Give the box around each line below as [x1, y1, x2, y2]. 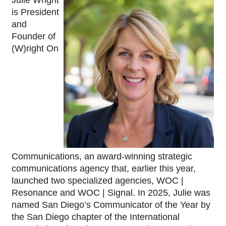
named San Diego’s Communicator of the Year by [12, 199, 210, 210]
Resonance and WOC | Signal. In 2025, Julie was [12, 187, 210, 198]
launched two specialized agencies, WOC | [12, 175, 184, 186]
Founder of [12, 31, 55, 41]
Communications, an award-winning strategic [12, 151, 192, 161]
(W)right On [12, 43, 59, 53]
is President [12, 7, 59, 17]
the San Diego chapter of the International [12, 211, 180, 222]
